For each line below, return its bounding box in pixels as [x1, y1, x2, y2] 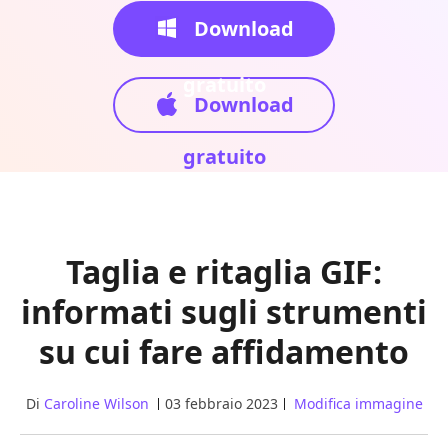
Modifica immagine [293, 394, 423, 413]
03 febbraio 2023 [164, 394, 278, 413]
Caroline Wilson [43, 394, 149, 413]
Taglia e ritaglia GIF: [66, 250, 382, 293]
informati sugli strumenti [21, 290, 427, 333]
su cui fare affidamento [39, 330, 409, 373]
